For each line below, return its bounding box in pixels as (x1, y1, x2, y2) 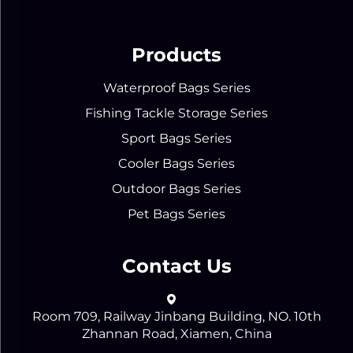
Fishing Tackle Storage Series (85, 106, 268, 121)
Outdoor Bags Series (112, 181, 241, 196)
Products (132, 43, 221, 66)
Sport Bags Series (121, 131, 232, 146)
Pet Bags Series (128, 206, 225, 221)
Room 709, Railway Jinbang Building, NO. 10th (32, 309, 321, 324)
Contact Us (121, 255, 232, 277)
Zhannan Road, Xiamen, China (81, 326, 272, 341)
